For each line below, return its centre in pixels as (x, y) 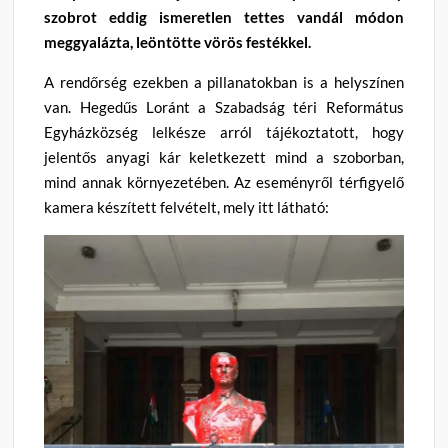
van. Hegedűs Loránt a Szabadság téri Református (224, 106)
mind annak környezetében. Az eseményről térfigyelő (224, 181)
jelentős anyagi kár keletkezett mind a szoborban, (224, 156)
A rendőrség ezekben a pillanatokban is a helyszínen (224, 81)
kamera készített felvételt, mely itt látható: (187, 206)
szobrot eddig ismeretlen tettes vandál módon (224, 16)
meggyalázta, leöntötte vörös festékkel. (179, 41)
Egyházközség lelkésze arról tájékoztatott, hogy (224, 131)
